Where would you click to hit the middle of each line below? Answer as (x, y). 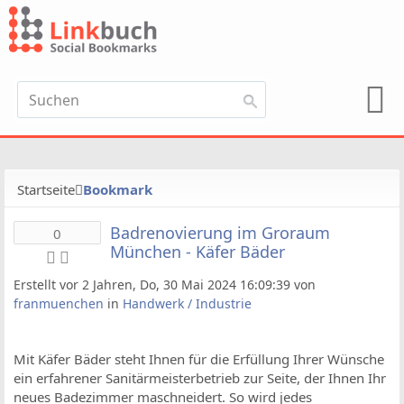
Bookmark (118, 189)
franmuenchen (59, 303)
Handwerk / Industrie (187, 303)
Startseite (46, 189)
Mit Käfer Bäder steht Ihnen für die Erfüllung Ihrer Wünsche (199, 359)
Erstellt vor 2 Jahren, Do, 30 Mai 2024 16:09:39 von (165, 285)
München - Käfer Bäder (197, 252)
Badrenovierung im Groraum (220, 233)
